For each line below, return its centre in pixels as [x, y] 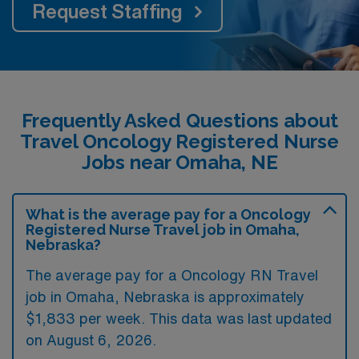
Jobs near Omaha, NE [179, 162]
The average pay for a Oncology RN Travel [172, 274]
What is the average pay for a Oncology [168, 214]
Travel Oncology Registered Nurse [179, 141]
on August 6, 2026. [91, 339]
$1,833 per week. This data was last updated [179, 318]
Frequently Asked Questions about [179, 120]
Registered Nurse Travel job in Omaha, [163, 229]
